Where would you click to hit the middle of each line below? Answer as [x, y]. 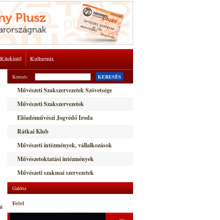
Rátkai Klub [33, 131]
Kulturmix [42, 58]
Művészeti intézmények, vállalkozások [65, 145]
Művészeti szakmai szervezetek [55, 173]
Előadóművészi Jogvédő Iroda [55, 118]
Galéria [19, 188]
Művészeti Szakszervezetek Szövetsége [65, 90]
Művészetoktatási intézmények [55, 159]
